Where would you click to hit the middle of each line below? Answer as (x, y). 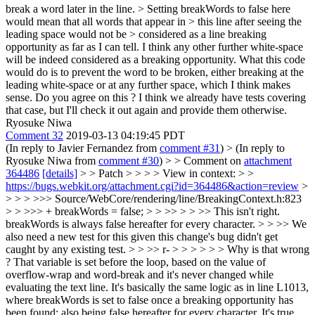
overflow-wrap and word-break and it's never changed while (140, 275)
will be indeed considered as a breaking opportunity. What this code (155, 59)
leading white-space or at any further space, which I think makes (148, 85)
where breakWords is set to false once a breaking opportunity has (149, 300)
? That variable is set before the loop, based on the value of (136, 262)
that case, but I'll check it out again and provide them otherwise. (146, 110)
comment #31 (190, 148)
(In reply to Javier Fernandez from (83, 148)
